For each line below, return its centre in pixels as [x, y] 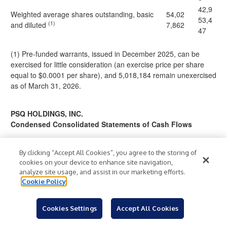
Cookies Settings [69, 208]
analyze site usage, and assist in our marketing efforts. [103, 172]
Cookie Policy [44, 181]
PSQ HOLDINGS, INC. [47, 113]
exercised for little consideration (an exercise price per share [107, 64]
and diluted [29, 25]
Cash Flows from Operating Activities [75, 192]
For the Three [178, 147]
